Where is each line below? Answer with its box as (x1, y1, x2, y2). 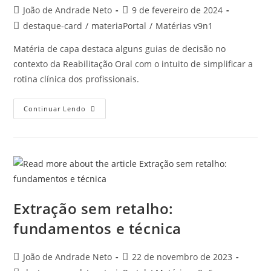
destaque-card (23, 20, 83, 32)
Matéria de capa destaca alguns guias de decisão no (13, 43, 226, 55)
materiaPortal (91, 20, 147, 32)
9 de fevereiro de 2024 (132, 4, 223, 16)
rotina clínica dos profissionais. (13, 73, 140, 85)
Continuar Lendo (24, 104, 87, 114)
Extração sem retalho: (13, 198, 174, 219)
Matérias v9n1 (155, 20, 214, 32)
